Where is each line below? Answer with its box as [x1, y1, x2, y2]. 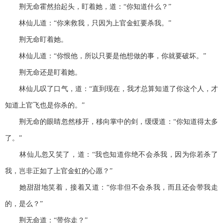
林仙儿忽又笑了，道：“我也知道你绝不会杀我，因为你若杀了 [5, 151, 218, 159]
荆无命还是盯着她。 [5, 69, 82, 77]
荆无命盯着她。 [5, 36, 68, 44]
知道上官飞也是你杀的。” [5, 102, 85, 110]
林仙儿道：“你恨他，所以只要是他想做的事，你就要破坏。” [5, 52, 206, 60]
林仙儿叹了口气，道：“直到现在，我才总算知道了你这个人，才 [5, 85, 218, 93]
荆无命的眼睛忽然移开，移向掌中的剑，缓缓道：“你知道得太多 [5, 118, 218, 126]
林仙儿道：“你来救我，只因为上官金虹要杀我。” [5, 19, 171, 27]
